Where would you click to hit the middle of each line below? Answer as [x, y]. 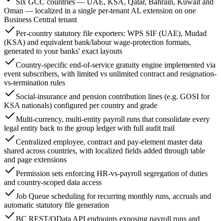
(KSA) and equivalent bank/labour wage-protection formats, [97, 42]
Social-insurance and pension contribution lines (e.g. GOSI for [113, 97]
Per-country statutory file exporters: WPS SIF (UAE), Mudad [111, 34]
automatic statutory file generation [56, 205]
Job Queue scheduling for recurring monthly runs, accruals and [113, 196]
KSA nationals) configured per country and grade [81, 106]
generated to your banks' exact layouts [63, 51]
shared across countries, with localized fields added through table [105, 151]
